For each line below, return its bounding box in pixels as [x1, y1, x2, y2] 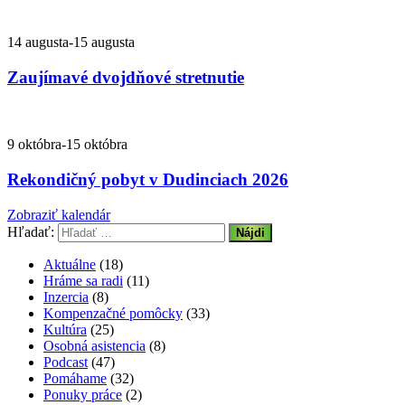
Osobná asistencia [43, 337, 146, 353]
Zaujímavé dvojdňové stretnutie [7, 67, 244, 87]
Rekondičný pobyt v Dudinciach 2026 [7, 170, 288, 190]
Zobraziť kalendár [7, 206, 110, 222]
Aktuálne [43, 256, 96, 272]
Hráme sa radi [43, 272, 123, 288]
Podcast [43, 353, 88, 370]
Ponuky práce [43, 386, 122, 402]
